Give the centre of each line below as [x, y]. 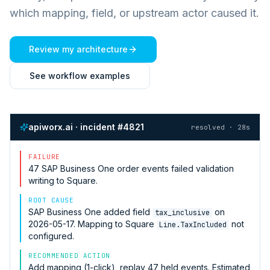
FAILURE [44, 156]
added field [127, 212]
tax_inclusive [182, 212]
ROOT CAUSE [51, 200]
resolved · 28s [221, 127]
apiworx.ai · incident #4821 [86, 127]
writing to [48, 180]
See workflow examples [80, 75]
